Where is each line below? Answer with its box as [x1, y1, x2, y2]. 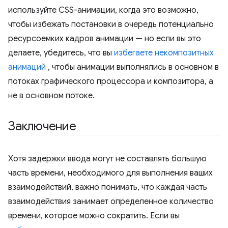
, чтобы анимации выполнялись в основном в [46, 62, 219, 73]
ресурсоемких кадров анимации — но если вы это [8, 34, 201, 44]
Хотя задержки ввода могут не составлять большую [8, 154, 207, 164]
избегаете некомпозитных [114, 48, 214, 59]
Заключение [8, 119, 76, 134]
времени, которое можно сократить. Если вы [8, 211, 180, 221]
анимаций [8, 62, 46, 73]
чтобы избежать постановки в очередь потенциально [8, 19, 214, 30]
